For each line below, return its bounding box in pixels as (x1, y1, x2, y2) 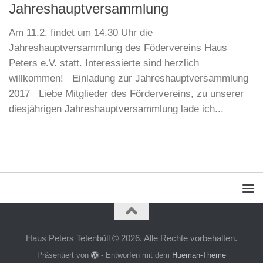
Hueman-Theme (172, 250, 227, 259)
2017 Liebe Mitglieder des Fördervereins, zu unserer (9, 88, 244, 100)
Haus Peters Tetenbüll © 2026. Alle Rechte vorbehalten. (26, 233, 237, 243)
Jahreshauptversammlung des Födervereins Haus (9, 42, 227, 54)
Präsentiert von (36, 250, 91, 259)
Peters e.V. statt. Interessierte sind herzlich (9, 58, 199, 69)
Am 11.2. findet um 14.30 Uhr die (9, 27, 153, 39)
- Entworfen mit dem (99, 250, 173, 259)
